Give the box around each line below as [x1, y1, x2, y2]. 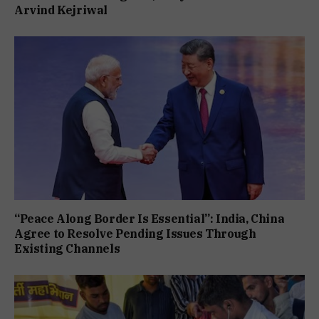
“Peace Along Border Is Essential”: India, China [14, 211, 285, 226]
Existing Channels [14, 241, 120, 256]
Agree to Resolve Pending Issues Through [14, 226, 256, 241]
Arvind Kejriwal [14, 3, 108, 18]
